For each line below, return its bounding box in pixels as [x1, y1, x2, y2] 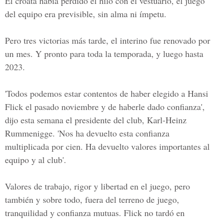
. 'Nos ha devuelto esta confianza [53, 127, 169, 139]
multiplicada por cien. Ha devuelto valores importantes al [5, 140, 210, 152]
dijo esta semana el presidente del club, [5, 114, 147, 126]
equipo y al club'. [5, 154, 66, 165]
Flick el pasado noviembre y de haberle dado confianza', [5, 101, 205, 112]
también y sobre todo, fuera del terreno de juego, [5, 193, 179, 205]
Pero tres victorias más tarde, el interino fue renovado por [5, 34, 210, 46]
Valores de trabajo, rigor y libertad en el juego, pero [5, 180, 190, 192]
